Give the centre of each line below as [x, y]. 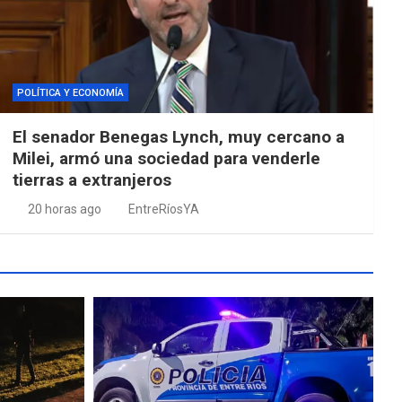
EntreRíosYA [163, 209]
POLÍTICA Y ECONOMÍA [70, 92]
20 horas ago [65, 209]
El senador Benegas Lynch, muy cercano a [178, 136]
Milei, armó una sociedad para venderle [166, 158]
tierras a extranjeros [92, 179]
